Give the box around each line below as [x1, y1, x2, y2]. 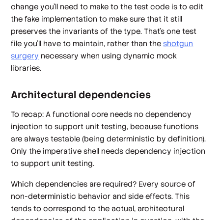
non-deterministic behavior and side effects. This [11, 191, 190, 201]
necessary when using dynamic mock [39, 51, 177, 61]
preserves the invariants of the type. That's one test [11, 27, 197, 36]
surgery [11, 51, 39, 61]
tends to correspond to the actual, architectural [11, 203, 185, 213]
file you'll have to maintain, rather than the [11, 39, 164, 49]
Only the [11, 146, 43, 156]
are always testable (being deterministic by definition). [11, 134, 206, 144]
